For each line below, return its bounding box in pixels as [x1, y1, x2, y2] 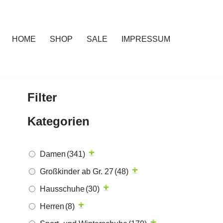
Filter [27, 91, 57, 104]
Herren [40, 202, 64, 211]
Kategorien [27, 114, 90, 128]
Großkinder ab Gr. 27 [40, 167, 113, 176]
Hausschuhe [40, 185, 85, 193]
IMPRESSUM [121, 35, 170, 43]
